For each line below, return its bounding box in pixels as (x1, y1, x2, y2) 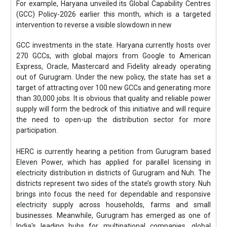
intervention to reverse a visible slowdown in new (16, 20, 172, 29)
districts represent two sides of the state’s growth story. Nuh (16, 179, 211, 187)
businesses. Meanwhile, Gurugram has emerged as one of (16, 211, 211, 219)
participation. (16, 126, 58, 134)
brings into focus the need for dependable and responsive (16, 190, 211, 198)
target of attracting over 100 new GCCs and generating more (16, 83, 211, 92)
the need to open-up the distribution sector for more (16, 115, 211, 124)
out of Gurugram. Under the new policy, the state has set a (16, 72, 211, 81)
